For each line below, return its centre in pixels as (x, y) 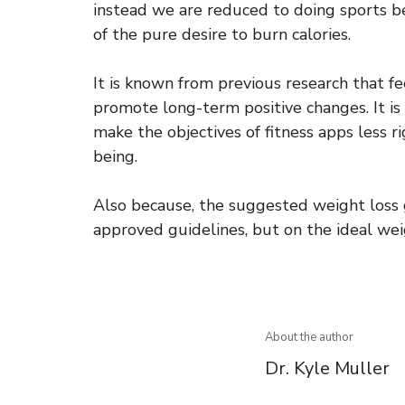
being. (115, 156)
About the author (309, 337)
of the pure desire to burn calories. (222, 34)
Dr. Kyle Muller (327, 368)
